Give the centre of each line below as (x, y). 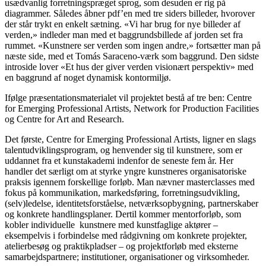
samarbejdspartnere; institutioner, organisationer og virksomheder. (127, 256)
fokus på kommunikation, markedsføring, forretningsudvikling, (122, 192)
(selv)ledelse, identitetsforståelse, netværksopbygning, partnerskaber (132, 203)
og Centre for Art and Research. (64, 119)
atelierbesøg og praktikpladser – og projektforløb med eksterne (121, 246)
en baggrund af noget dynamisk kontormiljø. (88, 77)
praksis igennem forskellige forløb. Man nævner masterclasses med (130, 182)
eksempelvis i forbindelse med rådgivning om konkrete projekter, (126, 235)
